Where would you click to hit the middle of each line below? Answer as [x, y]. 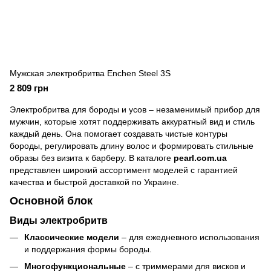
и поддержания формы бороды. [88, 249]
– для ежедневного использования [189, 237]
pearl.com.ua [200, 158]
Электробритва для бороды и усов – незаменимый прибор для [135, 109]
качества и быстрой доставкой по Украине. [94, 182]
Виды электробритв [59, 220]
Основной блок [51, 201]
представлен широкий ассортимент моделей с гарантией [124, 170]
